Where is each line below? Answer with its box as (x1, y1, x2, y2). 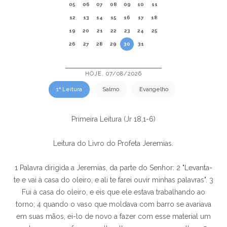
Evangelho (139, 86, 168, 93)
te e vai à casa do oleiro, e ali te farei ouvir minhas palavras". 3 (13, 176, 213, 184)
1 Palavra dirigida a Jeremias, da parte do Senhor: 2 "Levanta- (14, 164, 212, 172)
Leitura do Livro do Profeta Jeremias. (53, 139, 174, 147)
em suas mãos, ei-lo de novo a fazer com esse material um (16, 212, 211, 220)
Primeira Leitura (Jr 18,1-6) (71, 115, 156, 123)
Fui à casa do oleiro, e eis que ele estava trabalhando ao (21, 188, 205, 196)
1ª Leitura (56, 86, 82, 93)
